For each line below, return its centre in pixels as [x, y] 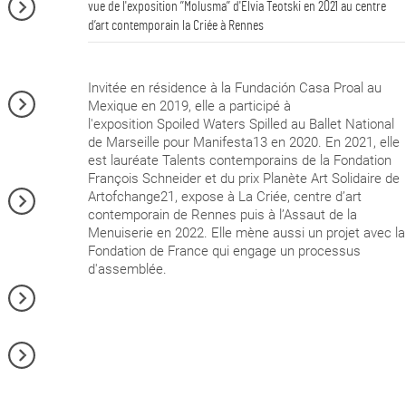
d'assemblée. [127, 270]
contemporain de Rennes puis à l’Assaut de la [222, 215]
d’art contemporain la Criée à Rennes [175, 26]
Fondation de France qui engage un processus [224, 251]
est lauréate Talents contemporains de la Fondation [239, 161]
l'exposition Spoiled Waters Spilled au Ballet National [241, 125]
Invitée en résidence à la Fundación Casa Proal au [234, 88]
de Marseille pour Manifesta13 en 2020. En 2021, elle [243, 143]
